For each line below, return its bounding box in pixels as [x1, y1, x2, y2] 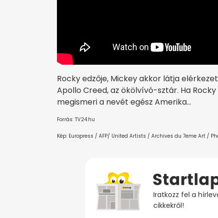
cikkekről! [153, 200, 184, 211]
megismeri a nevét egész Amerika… [57, 96, 191, 108]
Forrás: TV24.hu [57, 116, 95, 124]
